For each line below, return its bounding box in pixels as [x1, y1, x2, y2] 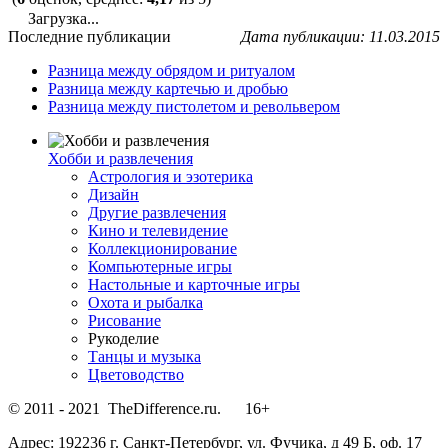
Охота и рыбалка [88, 294, 203, 312]
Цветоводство [88, 366, 184, 384]
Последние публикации [8, 28, 171, 46]
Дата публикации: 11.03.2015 [241, 28, 440, 46]
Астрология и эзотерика [88, 168, 253, 186]
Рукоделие [88, 330, 159, 348]
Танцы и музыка [88, 348, 201, 366]
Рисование [88, 312, 161, 330]
